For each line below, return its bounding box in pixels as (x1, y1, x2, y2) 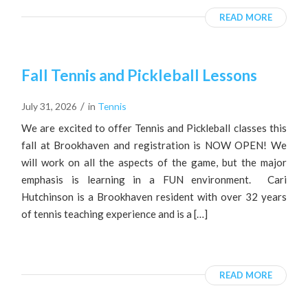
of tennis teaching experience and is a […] (21, 207, 208, 220)
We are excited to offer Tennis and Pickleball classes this (21, 121, 287, 134)
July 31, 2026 (21, 100, 78, 112)
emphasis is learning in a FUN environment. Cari (21, 173, 287, 186)
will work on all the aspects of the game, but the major (21, 155, 287, 168)
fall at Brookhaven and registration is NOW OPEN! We (21, 138, 287, 151)
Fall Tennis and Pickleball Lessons (21, 65, 258, 85)
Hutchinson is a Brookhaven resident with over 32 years (21, 190, 287, 203)
